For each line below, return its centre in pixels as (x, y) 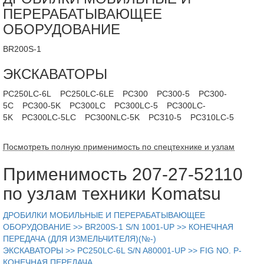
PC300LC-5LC (49, 117)
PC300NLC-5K (112, 117)
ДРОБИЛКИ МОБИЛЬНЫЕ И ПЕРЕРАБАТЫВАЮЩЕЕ (104, 215)
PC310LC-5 (212, 117)
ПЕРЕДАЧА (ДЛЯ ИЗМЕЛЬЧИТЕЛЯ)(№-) (80, 238)
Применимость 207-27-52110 (123, 174)
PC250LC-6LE (87, 93)
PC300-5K (42, 105)
